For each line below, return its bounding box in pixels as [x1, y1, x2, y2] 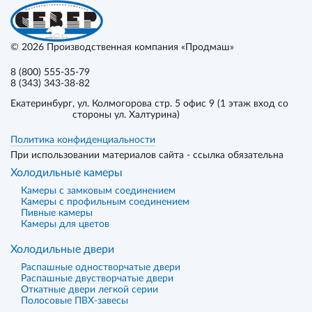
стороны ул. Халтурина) [72, 110, 180, 120]
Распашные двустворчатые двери [21, 274, 173, 283]
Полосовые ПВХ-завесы [21, 296, 128, 306]
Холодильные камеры [10, 167, 123, 178]
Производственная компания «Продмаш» [47, 42, 234, 52]
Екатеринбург [10, 99, 72, 109]
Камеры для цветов [21, 219, 109, 229]
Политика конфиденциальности [10, 135, 155, 145]
